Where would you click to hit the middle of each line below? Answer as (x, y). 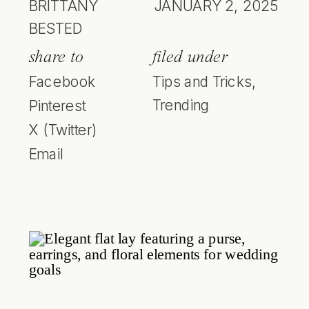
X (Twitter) (63, 130)
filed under (190, 57)
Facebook (62, 82)
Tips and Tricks (202, 82)
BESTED (56, 29)
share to (57, 57)
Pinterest (58, 106)
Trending (181, 105)
